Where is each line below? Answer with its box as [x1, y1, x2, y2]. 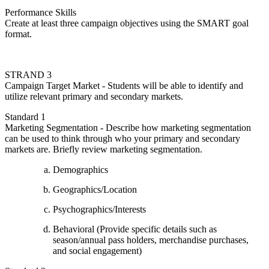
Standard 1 [5, 111, 46, 122]
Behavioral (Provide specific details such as [53, 223, 217, 234]
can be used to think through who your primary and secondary [5, 133, 240, 144]
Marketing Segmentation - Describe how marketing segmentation [5, 122, 251, 133]
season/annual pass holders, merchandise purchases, [53, 234, 249, 245]
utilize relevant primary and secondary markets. [5, 91, 183, 101]
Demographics [53, 164, 108, 175]
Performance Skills [5, 7, 76, 17]
